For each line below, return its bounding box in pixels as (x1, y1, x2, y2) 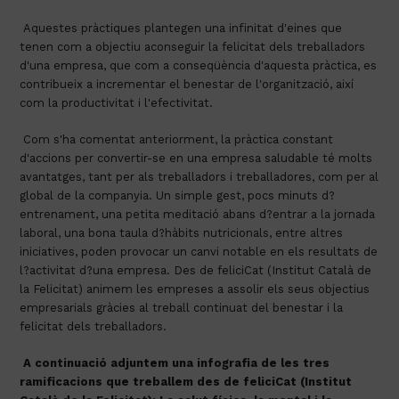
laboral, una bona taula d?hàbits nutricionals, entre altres (20, 225, 344, 240)
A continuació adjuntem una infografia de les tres (23, 355, 330, 370)
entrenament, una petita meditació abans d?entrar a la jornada (20, 207, 376, 221)
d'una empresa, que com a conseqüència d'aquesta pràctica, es (20, 58, 378, 72)
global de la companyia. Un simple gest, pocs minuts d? (20, 188, 336, 202)
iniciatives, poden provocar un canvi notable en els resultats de (20, 244, 379, 258)
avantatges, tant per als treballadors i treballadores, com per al (20, 169, 379, 183)
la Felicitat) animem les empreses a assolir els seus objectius (20, 281, 370, 296)
